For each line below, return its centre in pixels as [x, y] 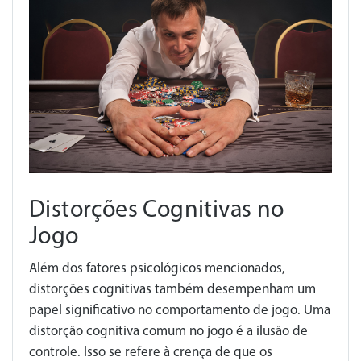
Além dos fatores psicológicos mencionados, [157, 268]
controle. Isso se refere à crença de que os [151, 352]
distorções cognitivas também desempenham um [172, 289]
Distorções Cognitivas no [157, 210]
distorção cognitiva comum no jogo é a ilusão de [168, 331]
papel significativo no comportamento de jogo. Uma [180, 310]
